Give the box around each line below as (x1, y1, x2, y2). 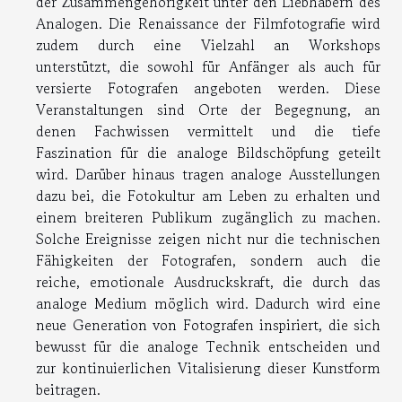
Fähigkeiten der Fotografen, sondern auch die (36, 249, 380, 272)
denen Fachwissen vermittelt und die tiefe (36, 120, 380, 143)
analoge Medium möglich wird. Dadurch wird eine (36, 293, 380, 315)
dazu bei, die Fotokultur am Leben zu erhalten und (36, 185, 380, 207)
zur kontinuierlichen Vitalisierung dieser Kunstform (36, 357, 380, 380)
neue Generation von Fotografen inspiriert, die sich (36, 314, 380, 336)
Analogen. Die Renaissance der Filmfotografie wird (36, 13, 380, 35)
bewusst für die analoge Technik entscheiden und (36, 336, 380, 358)
